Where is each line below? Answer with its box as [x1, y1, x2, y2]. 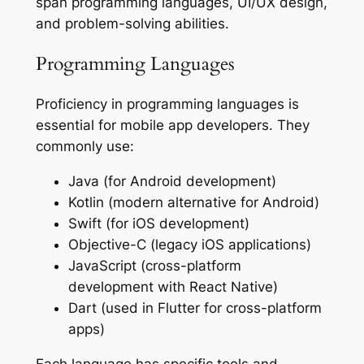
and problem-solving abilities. [35, 15, 229, 32]
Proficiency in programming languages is [35, 96, 299, 113]
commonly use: [35, 138, 134, 155]
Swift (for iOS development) [67, 215, 249, 232]
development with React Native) [67, 279, 278, 296]
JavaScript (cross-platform [67, 258, 241, 275]
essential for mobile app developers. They [35, 117, 310, 134]
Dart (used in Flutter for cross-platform [67, 300, 322, 317]
